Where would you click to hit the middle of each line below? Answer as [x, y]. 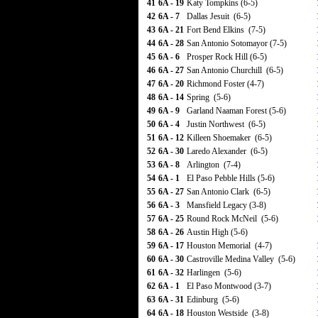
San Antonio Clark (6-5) [229, 192]
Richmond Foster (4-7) [225, 84]
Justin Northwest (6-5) [226, 124]
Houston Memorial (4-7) [229, 246]
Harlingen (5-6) [214, 273]
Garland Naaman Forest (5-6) [236, 111]
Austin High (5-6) [217, 232]
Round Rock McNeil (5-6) [232, 219]
